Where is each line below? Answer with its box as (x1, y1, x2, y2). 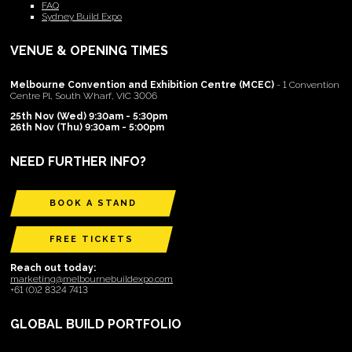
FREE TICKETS (49, 233, 134, 244)
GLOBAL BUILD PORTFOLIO (10, 316, 181, 332)
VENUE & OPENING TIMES (10, 42, 168, 58)
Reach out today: (10, 262, 96, 273)
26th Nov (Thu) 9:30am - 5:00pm (10, 121, 164, 133)
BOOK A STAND (49, 197, 137, 208)
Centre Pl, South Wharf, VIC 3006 (10, 90, 157, 101)
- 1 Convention (274, 79, 339, 90)
